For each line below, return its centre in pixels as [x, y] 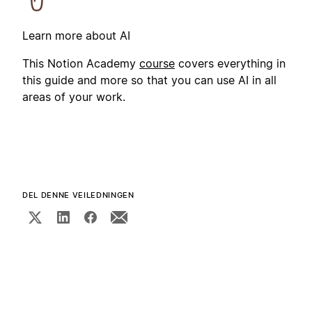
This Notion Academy [81, 63]
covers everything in [230, 63]
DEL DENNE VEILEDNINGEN [78, 195]
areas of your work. [74, 96]
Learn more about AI [76, 35]
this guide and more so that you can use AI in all [149, 80]
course [157, 63]
